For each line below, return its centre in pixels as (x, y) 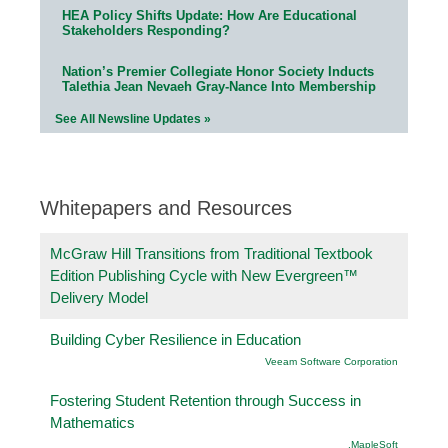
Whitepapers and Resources (166, 207)
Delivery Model (99, 297)
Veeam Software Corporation (331, 361)
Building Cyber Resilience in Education (175, 339)
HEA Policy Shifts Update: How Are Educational (209, 15)
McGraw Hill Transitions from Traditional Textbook (211, 253)
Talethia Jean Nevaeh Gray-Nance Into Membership (219, 86)
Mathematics (92, 422)
